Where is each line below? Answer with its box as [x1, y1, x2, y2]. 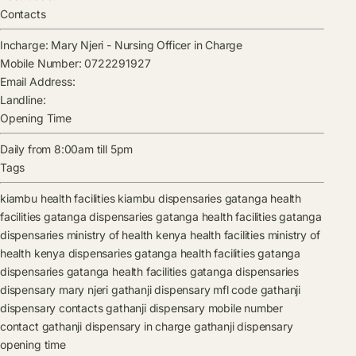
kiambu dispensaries [118, 192, 222, 206]
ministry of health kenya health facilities [66, 228, 265, 242]
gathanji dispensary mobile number [106, 301, 284, 315]
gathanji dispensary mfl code [110, 283, 257, 297]
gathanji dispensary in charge [41, 319, 192, 334]
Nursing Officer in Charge [114, 38, 243, 52]
